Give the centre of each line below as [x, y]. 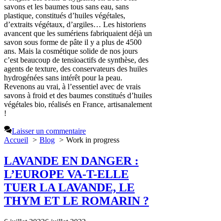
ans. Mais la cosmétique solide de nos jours [71, 51]
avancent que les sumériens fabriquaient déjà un [78, 33]
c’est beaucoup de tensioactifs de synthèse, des [76, 60]
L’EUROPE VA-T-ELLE [66, 174]
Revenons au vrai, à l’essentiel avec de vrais [72, 87]
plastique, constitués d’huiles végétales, [65, 16]
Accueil [16, 140]
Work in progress [93, 140]
